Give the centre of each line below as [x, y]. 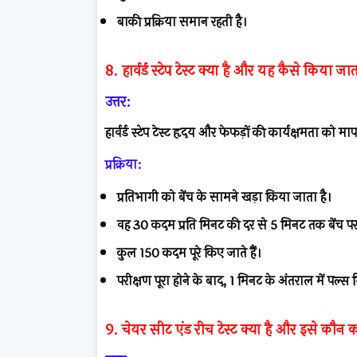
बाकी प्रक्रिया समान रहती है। [182, 22]
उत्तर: [118, 102]
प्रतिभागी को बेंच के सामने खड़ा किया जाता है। [224, 197]
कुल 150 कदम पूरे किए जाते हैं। [189, 253]
